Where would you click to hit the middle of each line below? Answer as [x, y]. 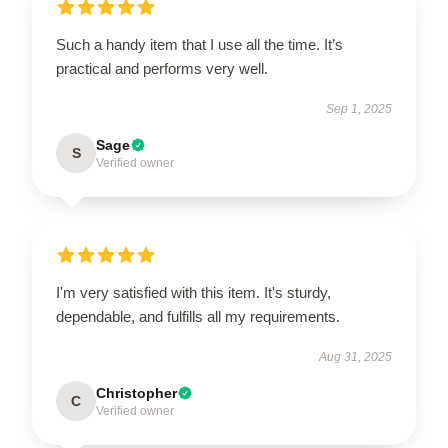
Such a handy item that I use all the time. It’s [199, 44]
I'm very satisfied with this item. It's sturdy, [193, 292]
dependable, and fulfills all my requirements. [198, 316]
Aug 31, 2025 [355, 357]
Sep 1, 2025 [359, 109]
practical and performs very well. [162, 68]
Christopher [136, 393]
